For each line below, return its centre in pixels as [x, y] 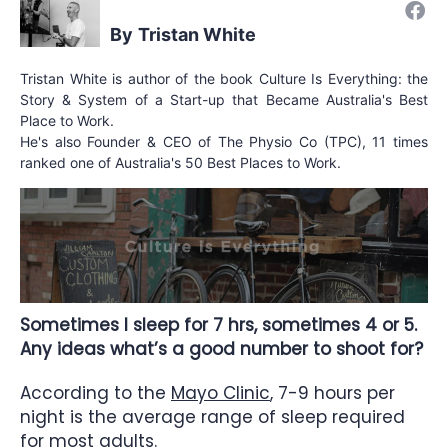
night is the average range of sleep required [212, 416]
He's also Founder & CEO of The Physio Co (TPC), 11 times [224, 141]
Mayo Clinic [220, 392]
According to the [95, 392]
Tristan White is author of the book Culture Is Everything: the [224, 78]
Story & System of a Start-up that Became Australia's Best [224, 99]
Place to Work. [67, 120]
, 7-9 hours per [332, 392]
